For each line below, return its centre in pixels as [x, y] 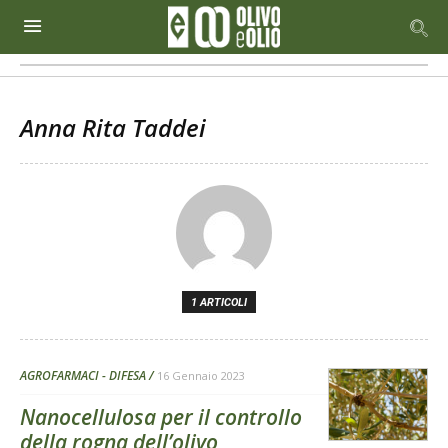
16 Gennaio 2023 [201, 375]
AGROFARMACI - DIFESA [83, 375]
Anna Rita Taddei [113, 127]
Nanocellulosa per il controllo [161, 417]
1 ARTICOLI [219, 302]
